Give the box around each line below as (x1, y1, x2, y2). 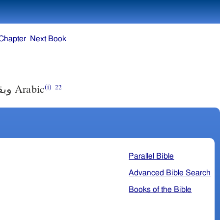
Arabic (15, 82, 45, 96)
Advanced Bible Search (129, 168, 211, 177)
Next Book (29, 35, 66, 43)
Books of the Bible (129, 185, 192, 193)
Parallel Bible (129, 152, 174, 160)
